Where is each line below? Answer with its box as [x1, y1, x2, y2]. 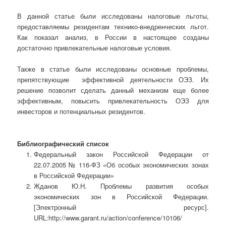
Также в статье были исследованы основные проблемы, [17, 64, 209, 74]
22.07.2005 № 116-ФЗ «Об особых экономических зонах [33, 159, 209, 169]
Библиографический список [17, 138, 109, 148]
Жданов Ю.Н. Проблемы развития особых [33, 181, 209, 191]
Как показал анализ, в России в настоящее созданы [17, 32, 209, 42]
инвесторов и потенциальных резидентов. [17, 106, 146, 117]
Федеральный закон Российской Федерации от [33, 149, 209, 159]
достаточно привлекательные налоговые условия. [17, 43, 172, 53]
